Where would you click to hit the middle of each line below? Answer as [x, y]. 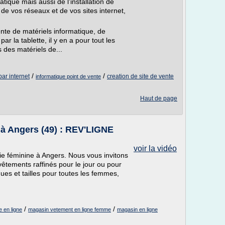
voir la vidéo [155, 148]
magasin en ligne [137, 209]
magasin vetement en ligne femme [70, 209]
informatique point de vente [68, 76]
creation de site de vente [140, 76]
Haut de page [159, 98]
